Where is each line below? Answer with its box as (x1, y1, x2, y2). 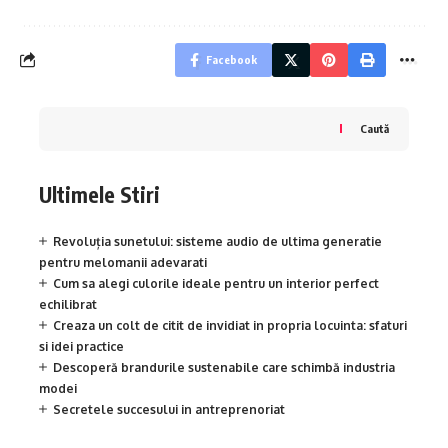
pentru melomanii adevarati (39, 255, 207, 271)
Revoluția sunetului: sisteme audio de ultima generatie (53, 234, 382, 250)
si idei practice (39, 339, 124, 355)
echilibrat (39, 297, 97, 313)
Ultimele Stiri (39, 180, 160, 208)
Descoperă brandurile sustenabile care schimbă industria (53, 360, 395, 376)
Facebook (206, 52, 257, 66)
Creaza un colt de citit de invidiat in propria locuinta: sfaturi (53, 318, 407, 334)
